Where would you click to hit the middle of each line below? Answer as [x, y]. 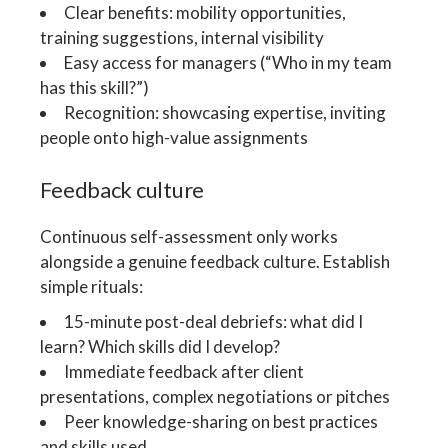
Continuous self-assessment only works [189, 237]
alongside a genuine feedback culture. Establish [215, 262]
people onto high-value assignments [174, 137]
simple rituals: [92, 287]
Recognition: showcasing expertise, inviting [225, 112]
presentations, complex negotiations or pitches [215, 397]
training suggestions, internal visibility [182, 37]
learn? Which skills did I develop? [160, 347]
